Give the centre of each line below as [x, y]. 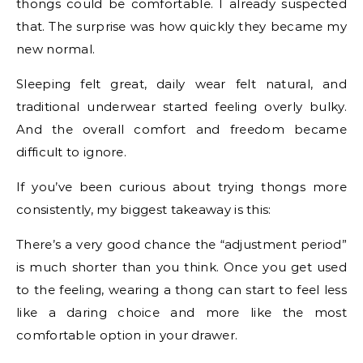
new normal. [56, 49]
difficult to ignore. [72, 152]
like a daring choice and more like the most [181, 313]
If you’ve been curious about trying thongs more [181, 187]
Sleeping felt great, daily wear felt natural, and [181, 84]
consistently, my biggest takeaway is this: [144, 210]
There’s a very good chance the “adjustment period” [181, 245]
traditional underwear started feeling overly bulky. [181, 107]
